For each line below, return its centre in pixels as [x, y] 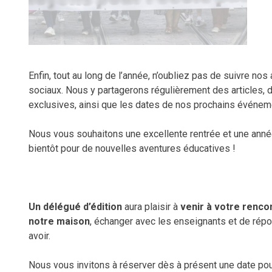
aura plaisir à [151, 207]
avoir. [39, 236]
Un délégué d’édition [75, 207]
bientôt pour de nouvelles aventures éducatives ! [132, 149]
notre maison [59, 222]
